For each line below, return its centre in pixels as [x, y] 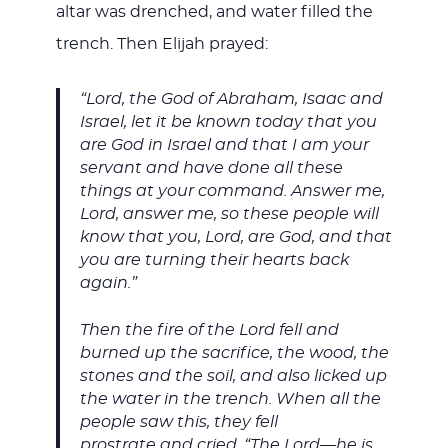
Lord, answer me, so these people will [229, 214]
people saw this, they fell [178, 421]
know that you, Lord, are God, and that [235, 237]
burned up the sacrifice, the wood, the [234, 352]
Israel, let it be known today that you [228, 122]
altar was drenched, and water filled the [214, 12]
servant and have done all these [211, 168]
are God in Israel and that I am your [224, 145]
